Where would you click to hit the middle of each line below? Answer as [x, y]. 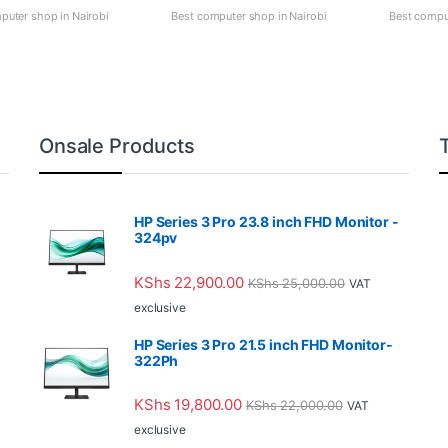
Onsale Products [117, 146]
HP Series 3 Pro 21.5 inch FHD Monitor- [263, 344]
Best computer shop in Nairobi [249, 15]
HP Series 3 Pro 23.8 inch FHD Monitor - [266, 222]
